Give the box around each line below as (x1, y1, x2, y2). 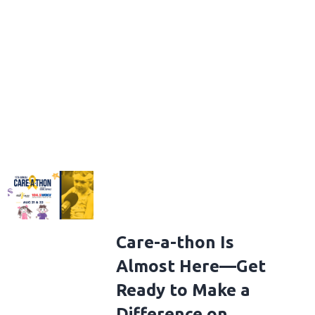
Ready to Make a (115, 281, 250, 300)
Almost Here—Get (115, 257, 266, 276)
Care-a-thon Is (115, 233, 234, 252)
